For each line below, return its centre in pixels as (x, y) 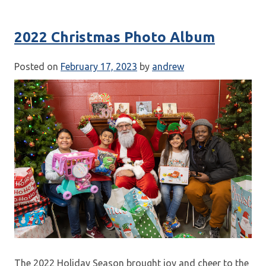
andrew (168, 67)
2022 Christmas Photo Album (115, 37)
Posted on (37, 67)
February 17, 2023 (99, 67)
